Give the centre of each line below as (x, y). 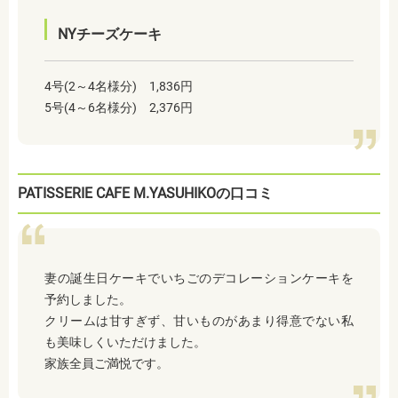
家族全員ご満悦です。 (107, 364)
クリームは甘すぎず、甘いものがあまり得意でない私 (199, 321)
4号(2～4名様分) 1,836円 (119, 87)
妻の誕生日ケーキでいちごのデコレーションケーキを (199, 279)
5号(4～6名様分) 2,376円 (119, 108)
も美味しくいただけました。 (125, 342)
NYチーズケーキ (110, 35)
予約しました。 (88, 300)
